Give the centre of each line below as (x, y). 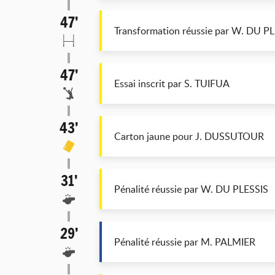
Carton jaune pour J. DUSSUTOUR (189, 136)
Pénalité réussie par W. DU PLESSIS (191, 189)
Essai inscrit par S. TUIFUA (172, 83)
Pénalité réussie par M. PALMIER (185, 242)
